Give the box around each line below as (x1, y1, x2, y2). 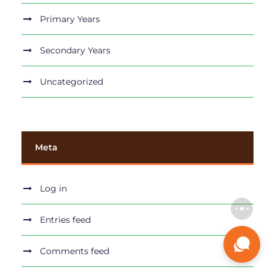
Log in (40, 183, 67, 195)
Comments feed (40, 246, 109, 257)
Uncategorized (40, 76, 103, 88)
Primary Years (40, 14, 100, 25)
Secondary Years (40, 45, 110, 56)
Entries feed (40, 214, 91, 226)
